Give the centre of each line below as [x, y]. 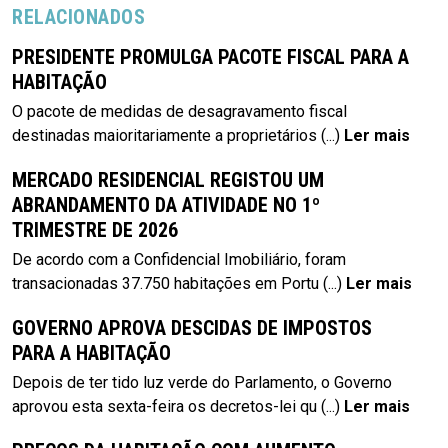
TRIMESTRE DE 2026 [95, 229]
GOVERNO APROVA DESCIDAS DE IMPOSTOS [192, 327]
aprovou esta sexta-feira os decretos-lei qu [164, 406]
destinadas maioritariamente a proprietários [164, 135]
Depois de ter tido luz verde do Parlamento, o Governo [202, 382]
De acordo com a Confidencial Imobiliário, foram [179, 259]
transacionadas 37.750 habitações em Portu [165, 283]
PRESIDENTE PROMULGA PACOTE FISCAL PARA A [210, 56]
